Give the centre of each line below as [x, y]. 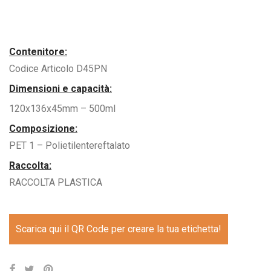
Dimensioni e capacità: [60, 89]
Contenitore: [38, 52]
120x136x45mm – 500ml [62, 109]
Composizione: [43, 129]
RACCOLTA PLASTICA [56, 182]
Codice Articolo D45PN [58, 69]
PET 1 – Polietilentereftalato [70, 145]
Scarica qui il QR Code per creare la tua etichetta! [119, 229]
